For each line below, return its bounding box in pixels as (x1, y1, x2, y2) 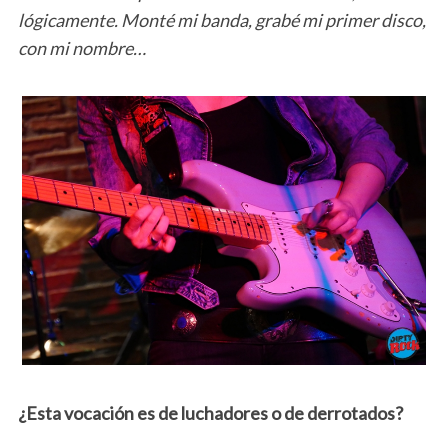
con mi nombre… (17, 37, 146, 59)
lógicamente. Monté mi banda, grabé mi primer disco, (17, 9, 426, 31)
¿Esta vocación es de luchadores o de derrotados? (17, 402, 403, 425)
